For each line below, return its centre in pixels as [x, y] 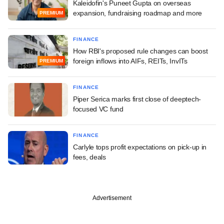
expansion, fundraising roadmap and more [138, 13]
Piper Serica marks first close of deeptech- [137, 99]
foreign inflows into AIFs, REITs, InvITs [130, 61]
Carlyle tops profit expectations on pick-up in [140, 147]
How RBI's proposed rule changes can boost [140, 51]
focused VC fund [98, 109]
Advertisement [112, 198]
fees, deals [89, 157]
